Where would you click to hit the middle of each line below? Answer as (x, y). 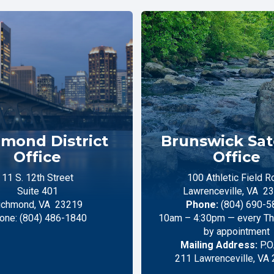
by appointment (237, 231)
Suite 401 (37, 191)
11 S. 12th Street (37, 177)
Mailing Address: (219, 245)
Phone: (202, 204)
